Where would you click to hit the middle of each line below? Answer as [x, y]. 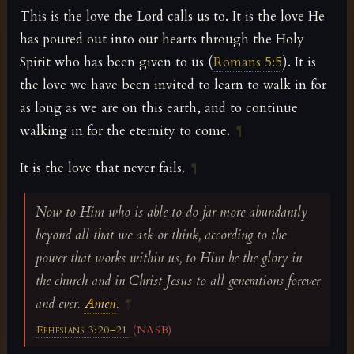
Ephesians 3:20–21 [82, 330]
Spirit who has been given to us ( [116, 62]
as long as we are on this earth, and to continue [159, 107]
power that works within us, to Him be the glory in [168, 258]
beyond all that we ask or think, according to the [160, 235]
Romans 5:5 [248, 62]
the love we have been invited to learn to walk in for [173, 85]
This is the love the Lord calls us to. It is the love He [172, 16]
